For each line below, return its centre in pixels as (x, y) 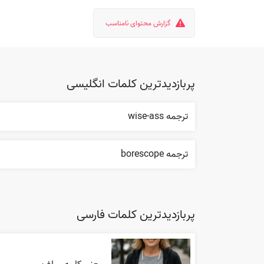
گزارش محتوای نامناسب (138, 23)
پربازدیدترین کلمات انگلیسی (131, 84)
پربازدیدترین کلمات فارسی (136, 215)
